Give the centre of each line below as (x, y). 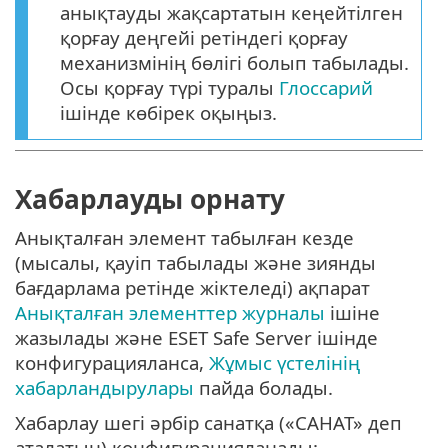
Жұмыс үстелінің (284, 363)
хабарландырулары (104, 388)
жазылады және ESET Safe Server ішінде (196, 338)
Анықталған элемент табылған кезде (184, 238)
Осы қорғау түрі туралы (169, 87)
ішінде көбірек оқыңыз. (168, 112)
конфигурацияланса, (112, 363)
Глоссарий (326, 87)
